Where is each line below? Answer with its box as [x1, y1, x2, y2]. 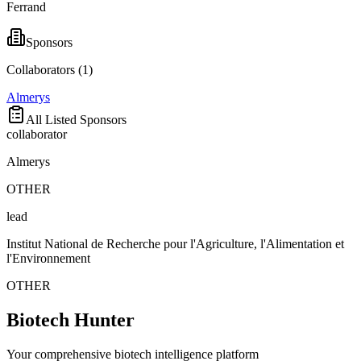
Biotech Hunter [6, 309, 135, 331]
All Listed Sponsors [26, 113, 127, 127]
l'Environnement [6, 251, 90, 266]
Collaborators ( [6, 63, 82, 77]
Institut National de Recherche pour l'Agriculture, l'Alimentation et [6, 237, 344, 251]
